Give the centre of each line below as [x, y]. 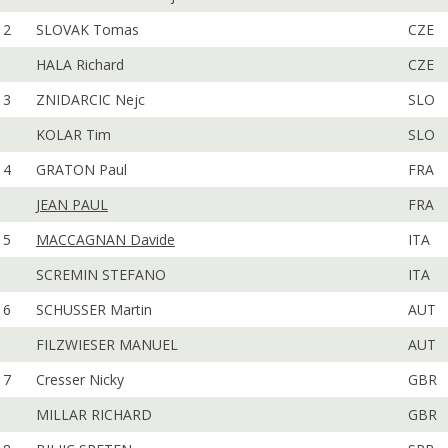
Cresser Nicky [80, 379]
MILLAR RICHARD [94, 414]
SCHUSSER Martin [94, 309]
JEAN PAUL [72, 204]
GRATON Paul [81, 169]
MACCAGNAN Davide [105, 239]
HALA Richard [80, 64]
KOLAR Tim [73, 134]
